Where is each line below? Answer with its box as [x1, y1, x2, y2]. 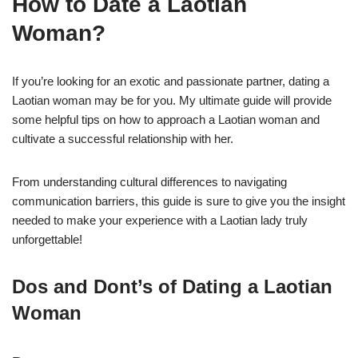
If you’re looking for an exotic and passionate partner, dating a [12, 74, 329, 88]
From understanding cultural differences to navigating [12, 174, 287, 189]
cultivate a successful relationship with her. [12, 131, 233, 145]
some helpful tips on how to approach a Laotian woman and [12, 112, 320, 126]
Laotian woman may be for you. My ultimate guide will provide [12, 93, 332, 107]
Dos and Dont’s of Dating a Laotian [12, 275, 332, 297]
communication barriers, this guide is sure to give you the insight [12, 193, 345, 208]
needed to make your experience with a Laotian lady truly [12, 213, 308, 227]
